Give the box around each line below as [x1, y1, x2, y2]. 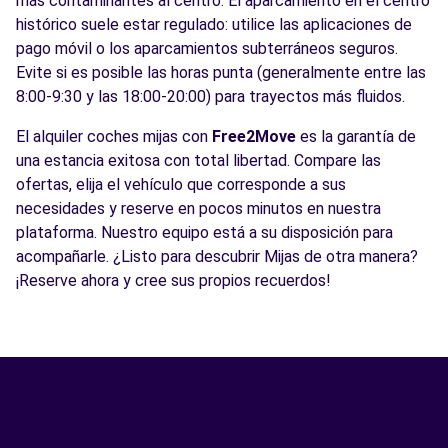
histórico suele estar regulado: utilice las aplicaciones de [16, 15, 412, 34]
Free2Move [212, 127, 296, 146]
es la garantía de [296, 127, 416, 146]
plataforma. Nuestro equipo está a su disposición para [16, 223, 393, 242]
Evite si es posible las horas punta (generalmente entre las [16, 63, 426, 82]
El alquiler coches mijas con [16, 127, 212, 146]
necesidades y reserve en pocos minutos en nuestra [16, 199, 381, 218]
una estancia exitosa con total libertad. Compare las [16, 151, 381, 170]
